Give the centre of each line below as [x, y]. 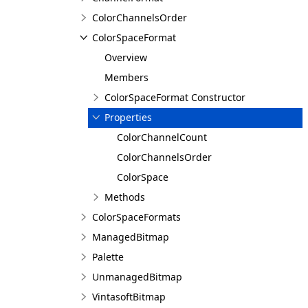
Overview [126, 57]
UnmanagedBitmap [137, 277]
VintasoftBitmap [129, 297]
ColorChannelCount [162, 137]
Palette [108, 257]
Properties [128, 117]
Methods [125, 197]
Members [126, 77]
